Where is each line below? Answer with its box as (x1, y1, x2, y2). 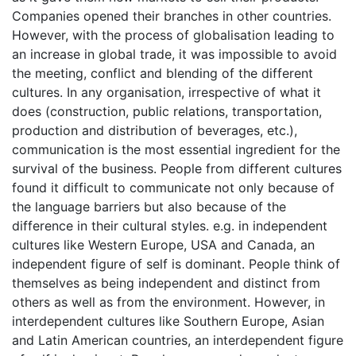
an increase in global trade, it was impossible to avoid (12, 45, 337, 62)
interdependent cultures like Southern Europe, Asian (12, 312, 324, 329)
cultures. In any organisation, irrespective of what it (12, 83, 321, 100)
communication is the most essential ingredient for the (12, 141, 340, 157)
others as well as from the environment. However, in (12, 293, 325, 310)
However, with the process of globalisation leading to (12, 26, 335, 43)
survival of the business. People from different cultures (12, 160, 342, 176)
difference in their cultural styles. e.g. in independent (12, 217, 327, 234)
